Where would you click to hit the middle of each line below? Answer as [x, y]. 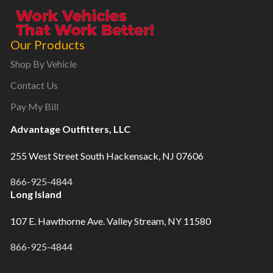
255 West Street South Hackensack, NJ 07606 [107, 156]
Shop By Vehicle [44, 64]
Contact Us [34, 85]
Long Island [36, 194]
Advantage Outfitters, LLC [70, 129]
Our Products [48, 45]
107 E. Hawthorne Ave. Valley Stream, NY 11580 [111, 221]
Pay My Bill [34, 107]
